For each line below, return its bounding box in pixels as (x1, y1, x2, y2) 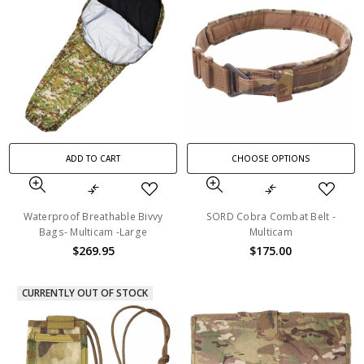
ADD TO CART (66, 152, 121, 164)
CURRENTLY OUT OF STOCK (22, 286, 149, 301)
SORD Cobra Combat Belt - (206, 209, 336, 223)
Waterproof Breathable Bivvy (23, 209, 163, 223)
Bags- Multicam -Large (38, 224, 148, 239)
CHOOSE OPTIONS (231, 152, 310, 164)
